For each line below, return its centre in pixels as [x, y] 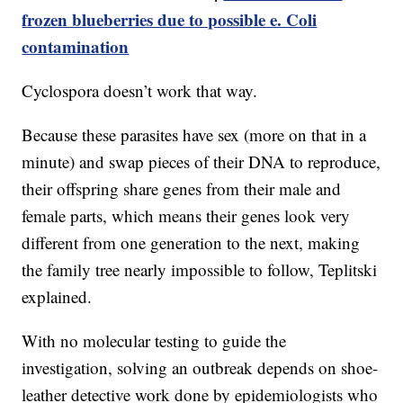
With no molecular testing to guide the [154, 341]
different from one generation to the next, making [191, 243]
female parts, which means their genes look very [186, 216]
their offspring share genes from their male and [182, 189]
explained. [57, 297]
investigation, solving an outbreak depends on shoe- [200, 368]
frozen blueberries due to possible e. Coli [170, 20]
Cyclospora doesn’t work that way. [140, 91]
